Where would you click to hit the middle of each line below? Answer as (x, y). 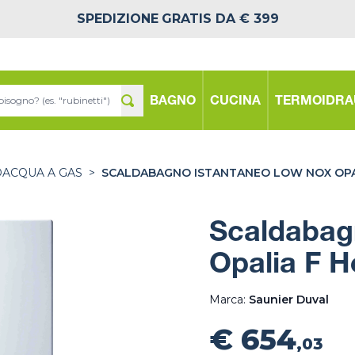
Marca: (229, 300)
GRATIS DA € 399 (220, 19)
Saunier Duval (289, 300)
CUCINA (235, 102)
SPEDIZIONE (117, 19)
